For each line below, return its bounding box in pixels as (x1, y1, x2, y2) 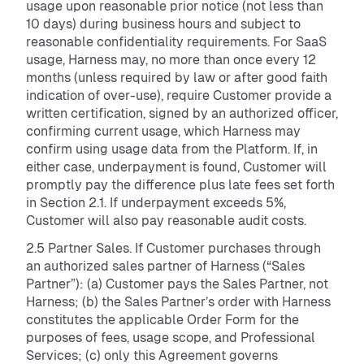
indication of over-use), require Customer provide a (26, 88, 331, 103)
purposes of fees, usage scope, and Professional (26, 330, 315, 345)
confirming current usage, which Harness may (26, 123, 301, 139)
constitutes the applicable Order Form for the (26, 312, 299, 327)
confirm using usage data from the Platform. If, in (26, 141, 318, 157)
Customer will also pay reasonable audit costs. (26, 213, 310, 228)
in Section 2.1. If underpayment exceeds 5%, (26, 195, 286, 210)
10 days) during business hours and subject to (26, 16, 301, 32)
